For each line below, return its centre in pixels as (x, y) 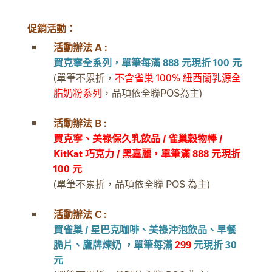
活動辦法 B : (81, 122)
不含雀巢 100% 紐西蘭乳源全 (178, 77)
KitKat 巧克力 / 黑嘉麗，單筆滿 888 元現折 (147, 153)
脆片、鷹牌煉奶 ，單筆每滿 (114, 244)
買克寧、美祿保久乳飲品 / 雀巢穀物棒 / (138, 138)
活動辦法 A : (81, 46)
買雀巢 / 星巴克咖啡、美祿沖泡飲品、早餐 (144, 229)
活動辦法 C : (81, 213)
